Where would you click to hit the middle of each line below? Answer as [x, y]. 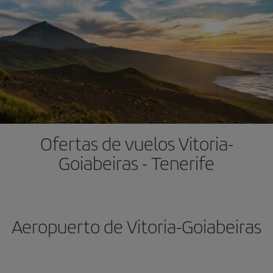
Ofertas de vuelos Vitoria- [136, 143]
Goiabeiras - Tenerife [136, 163]
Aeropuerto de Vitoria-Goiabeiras [136, 226]
